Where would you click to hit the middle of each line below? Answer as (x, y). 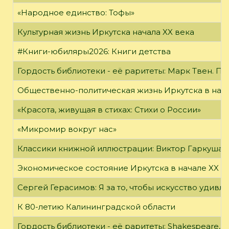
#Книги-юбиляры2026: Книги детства (94, 51)
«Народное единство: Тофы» (76, 12)
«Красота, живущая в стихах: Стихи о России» (109, 109)
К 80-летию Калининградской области (96, 207)
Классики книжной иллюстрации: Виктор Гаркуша (120, 148)
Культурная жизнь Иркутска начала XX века (106, 32)
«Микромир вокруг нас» (67, 129)
